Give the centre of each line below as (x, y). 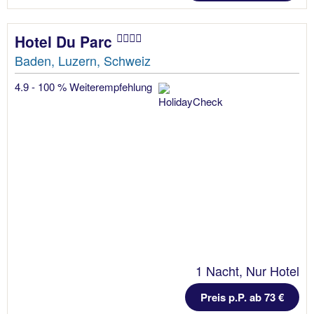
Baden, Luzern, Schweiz (83, 60)
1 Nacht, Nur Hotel (247, 270)
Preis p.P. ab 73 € (242, 297)
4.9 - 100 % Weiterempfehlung (85, 86)
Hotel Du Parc (66, 41)
